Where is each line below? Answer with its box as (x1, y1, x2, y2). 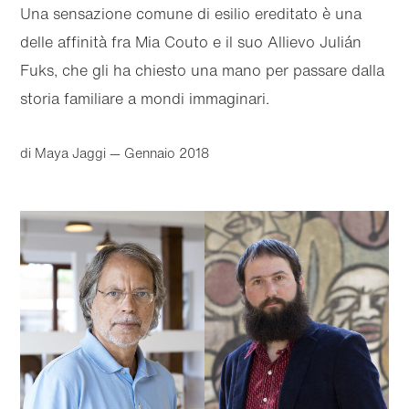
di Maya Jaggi (20, 142, 107, 163)
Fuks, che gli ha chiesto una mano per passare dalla (20, 58, 385, 82)
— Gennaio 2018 (106, 142, 210, 163)
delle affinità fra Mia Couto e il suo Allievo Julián (20, 30, 362, 54)
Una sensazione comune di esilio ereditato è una (20, 2, 362, 26)
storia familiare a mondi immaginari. (20, 87, 270, 110)
